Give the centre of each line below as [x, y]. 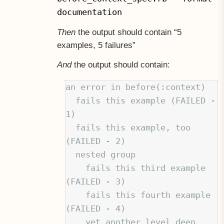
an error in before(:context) [136, 87]
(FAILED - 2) [96, 141]
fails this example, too [71, 127]
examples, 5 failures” [96, 45]
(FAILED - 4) [96, 208]
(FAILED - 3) [96, 181]
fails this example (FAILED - [71, 100]
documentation [89, 12]
